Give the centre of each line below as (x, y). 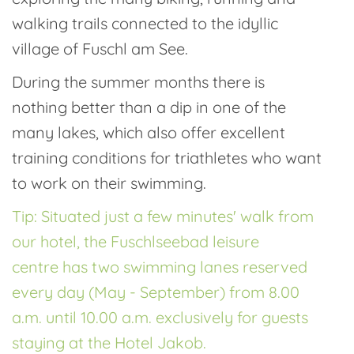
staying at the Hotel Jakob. (109, 343)
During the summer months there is (138, 82)
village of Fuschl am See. (100, 49)
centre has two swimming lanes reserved (160, 267)
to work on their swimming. (109, 183)
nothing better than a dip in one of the (149, 107)
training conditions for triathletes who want (167, 158)
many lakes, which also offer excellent (149, 132)
